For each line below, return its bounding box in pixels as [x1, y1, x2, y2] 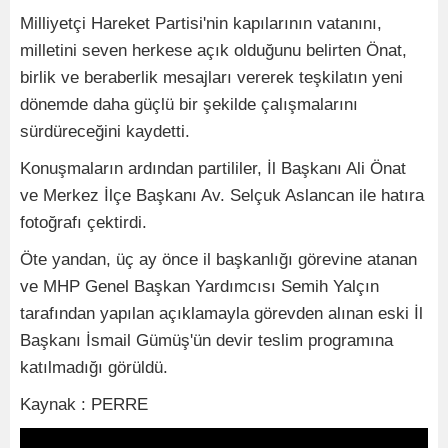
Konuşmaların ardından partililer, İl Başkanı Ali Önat [20, 158, 406, 178]
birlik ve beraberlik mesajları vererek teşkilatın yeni [20, 67, 403, 87]
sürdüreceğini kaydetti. [20, 121, 190, 141]
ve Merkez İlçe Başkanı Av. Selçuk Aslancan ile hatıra [20, 185, 424, 205]
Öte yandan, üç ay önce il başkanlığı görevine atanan [20, 249, 417, 269]
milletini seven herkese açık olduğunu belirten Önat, [20, 40, 407, 60]
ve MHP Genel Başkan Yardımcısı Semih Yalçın [20, 276, 379, 296]
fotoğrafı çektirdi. [20, 212, 147, 232]
